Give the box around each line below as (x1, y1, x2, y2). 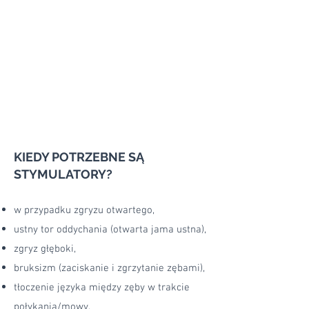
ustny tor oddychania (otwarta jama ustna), (14, 223, 206, 236)
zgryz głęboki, (14, 243, 76, 255)
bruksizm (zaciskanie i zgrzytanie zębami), (14, 262, 205, 275)
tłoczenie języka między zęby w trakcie (14, 281, 190, 294)
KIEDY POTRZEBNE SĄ (14, 150, 144, 164)
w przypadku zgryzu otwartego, (14, 204, 154, 217)
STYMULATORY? (14, 167, 112, 181)
